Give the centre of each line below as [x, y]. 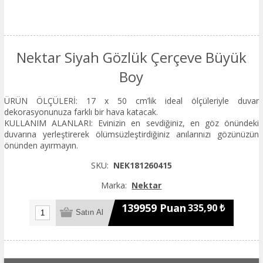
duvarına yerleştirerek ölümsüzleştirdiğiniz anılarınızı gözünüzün [131, 134]
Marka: [114, 185]
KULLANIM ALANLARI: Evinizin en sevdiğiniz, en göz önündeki [131, 123]
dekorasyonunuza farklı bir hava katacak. [81, 112]
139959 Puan [154, 208]
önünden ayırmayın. [41, 145]
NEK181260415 [142, 165]
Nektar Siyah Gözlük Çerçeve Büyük [131, 57]
